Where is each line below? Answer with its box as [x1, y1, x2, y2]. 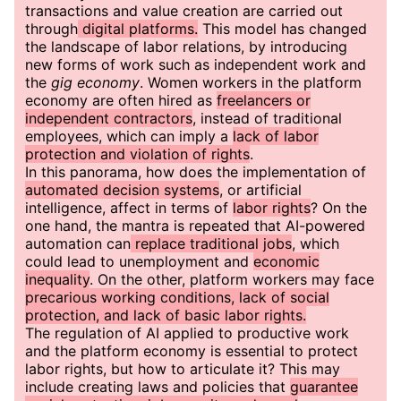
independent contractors [25, 109, 192, 127]
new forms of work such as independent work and [25, 55, 366, 73]
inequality [25, 270, 90, 288]
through [25, 20, 78, 38]
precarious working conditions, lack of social [25, 288, 329, 306]
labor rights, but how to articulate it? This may [25, 360, 340, 378]
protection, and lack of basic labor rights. [25, 306, 306, 324]
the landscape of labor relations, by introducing [25, 38, 347, 55]
